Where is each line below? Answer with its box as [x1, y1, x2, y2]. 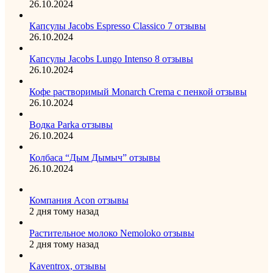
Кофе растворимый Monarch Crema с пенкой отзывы [29, 86, 247, 97]
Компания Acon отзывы [29, 194, 129, 205]
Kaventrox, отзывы [29, 260, 106, 271]
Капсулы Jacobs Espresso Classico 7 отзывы [29, 20, 206, 31]
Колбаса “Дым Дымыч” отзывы [29, 152, 160, 163]
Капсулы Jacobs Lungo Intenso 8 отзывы [29, 53, 193, 64]
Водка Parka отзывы [29, 119, 113, 130]
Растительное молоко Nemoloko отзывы [29, 227, 194, 238]
